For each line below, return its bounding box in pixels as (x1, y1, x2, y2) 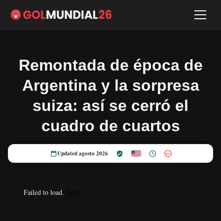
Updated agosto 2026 (57, 149, 108, 157)
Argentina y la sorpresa (22, 76, 199, 94)
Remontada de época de (18, 56, 203, 74)
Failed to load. (24, 187, 66, 197)
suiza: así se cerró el (33, 97, 188, 114)
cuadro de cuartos (41, 117, 180, 135)
